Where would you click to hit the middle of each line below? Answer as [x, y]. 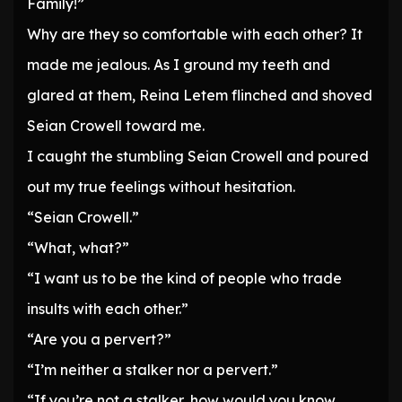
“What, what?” [78, 248]
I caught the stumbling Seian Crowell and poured [198, 157]
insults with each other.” [108, 309]
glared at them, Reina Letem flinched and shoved [200, 96]
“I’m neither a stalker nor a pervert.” [153, 370]
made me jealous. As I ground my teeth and [179, 65]
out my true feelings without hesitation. [161, 187]
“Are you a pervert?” [99, 340]
